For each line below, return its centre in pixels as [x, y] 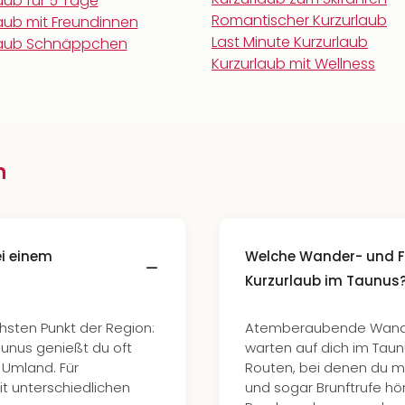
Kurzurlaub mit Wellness [293, 64]
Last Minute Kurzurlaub [290, 42]
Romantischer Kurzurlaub [299, 20]
